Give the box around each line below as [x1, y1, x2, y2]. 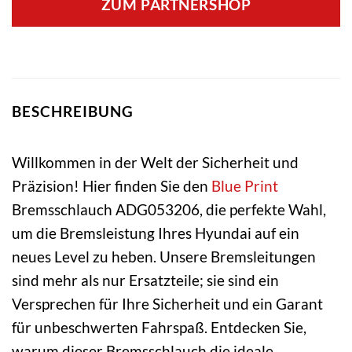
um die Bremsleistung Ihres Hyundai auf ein [12, 223, 299, 242]
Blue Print [211, 176, 278, 195]
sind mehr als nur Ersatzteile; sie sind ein [12, 270, 279, 289]
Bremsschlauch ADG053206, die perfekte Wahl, [12, 200, 326, 218]
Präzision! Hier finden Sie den [12, 176, 211, 195]
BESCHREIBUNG [12, 102, 134, 121]
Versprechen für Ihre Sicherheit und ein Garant [12, 294, 323, 313]
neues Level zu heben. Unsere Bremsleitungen [12, 247, 316, 266]
